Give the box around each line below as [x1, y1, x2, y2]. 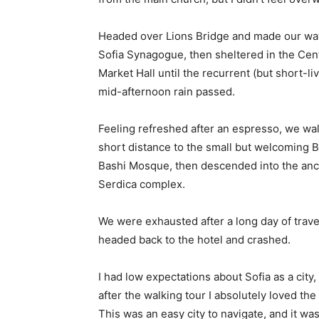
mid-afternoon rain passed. [98, 85, 235, 99]
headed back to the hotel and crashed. [98, 233, 291, 247]
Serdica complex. [98, 177, 185, 192]
